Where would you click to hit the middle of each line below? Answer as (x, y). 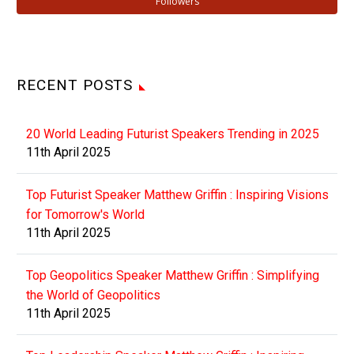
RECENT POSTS (75, 85)
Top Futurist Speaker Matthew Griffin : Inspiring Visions (177, 194)
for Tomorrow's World (85, 214)
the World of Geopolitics (93, 295)
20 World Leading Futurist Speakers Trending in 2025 (173, 134)
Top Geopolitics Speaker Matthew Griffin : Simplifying (173, 275)
